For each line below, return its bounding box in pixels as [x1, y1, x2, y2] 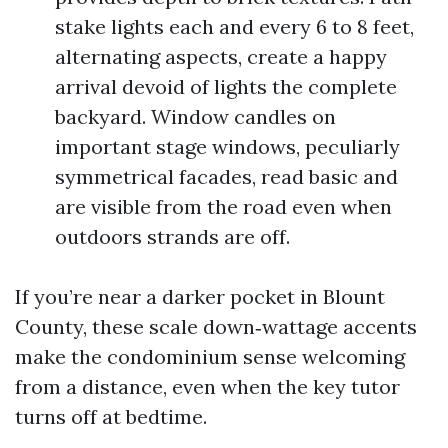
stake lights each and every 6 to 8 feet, [55, 13, 414, 39]
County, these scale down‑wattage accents [15, 313, 417, 339]
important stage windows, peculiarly [55, 133, 400, 159]
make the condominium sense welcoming [15, 343, 405, 369]
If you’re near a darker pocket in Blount [15, 283, 385, 309]
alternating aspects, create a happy [55, 43, 387, 69]
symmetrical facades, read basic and [55, 163, 398, 189]
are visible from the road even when [55, 193, 392, 219]
